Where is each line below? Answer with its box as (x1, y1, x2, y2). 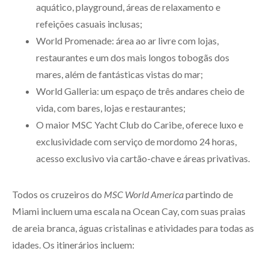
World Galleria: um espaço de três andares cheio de (36, 85, 244, 97)
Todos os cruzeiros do (12, 188, 104, 200)
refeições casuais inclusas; (36, 17, 142, 29)
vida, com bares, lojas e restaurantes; (36, 101, 186, 113)
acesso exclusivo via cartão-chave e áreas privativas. (36, 152, 250, 164)
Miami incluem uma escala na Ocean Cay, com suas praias (12, 205, 246, 217)
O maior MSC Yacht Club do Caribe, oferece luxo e (36, 118, 243, 130)
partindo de (184, 188, 233, 200)
